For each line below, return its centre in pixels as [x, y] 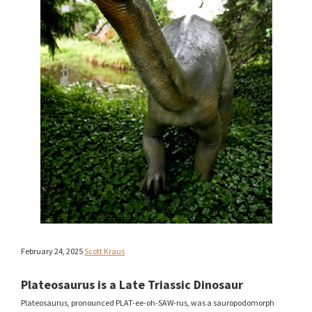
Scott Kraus [104, 251]
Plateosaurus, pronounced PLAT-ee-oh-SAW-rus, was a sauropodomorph [148, 302]
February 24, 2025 [52, 251]
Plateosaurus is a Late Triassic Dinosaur [132, 284]
